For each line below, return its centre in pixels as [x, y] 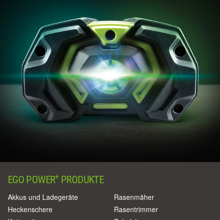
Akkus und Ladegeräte [43, 197]
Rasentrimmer [136, 209]
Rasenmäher [134, 197]
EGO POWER [32, 179]
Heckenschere [30, 209]
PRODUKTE [81, 179]
